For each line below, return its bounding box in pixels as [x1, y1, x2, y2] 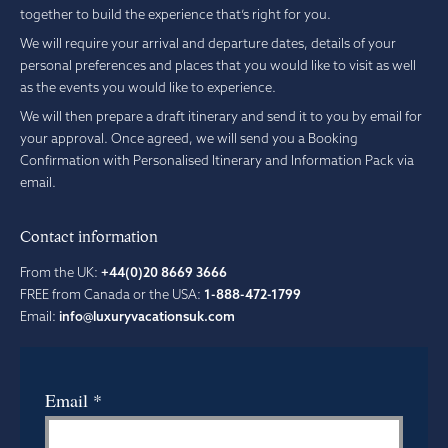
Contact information [20, 226, 158, 247]
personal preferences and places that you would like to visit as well [20, 56, 416, 73]
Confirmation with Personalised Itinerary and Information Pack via [20, 151, 414, 168]
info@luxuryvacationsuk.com [59, 307, 235, 324]
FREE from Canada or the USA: [20, 285, 204, 302]
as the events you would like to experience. [20, 78, 276, 95]
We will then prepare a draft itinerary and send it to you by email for [20, 107, 422, 124]
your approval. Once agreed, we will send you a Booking [20, 129, 358, 146]
